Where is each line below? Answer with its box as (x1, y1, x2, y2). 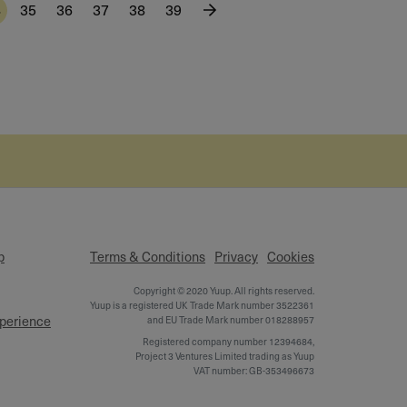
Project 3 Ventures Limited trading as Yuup (135, 348, 314, 363)
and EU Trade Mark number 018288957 (147, 312, 314, 327)
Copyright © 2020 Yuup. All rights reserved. (134, 283, 314, 298)
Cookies (267, 245, 314, 266)
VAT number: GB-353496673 (194, 362, 314, 378)
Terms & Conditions (90, 245, 205, 266)
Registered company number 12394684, (143, 333, 314, 349)
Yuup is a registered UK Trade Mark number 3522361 (90, 297, 314, 313)
